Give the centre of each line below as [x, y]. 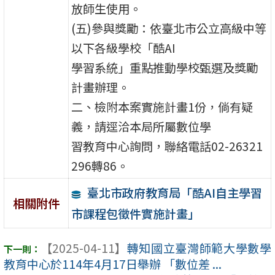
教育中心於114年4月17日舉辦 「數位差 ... [113, 264]
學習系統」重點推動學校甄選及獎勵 [165, 67]
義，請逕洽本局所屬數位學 [141, 126]
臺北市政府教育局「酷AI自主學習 [174, 192]
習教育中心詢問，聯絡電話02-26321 [167, 146]
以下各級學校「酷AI [124, 48]
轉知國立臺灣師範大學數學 [199, 248]
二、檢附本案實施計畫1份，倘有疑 [162, 107]
